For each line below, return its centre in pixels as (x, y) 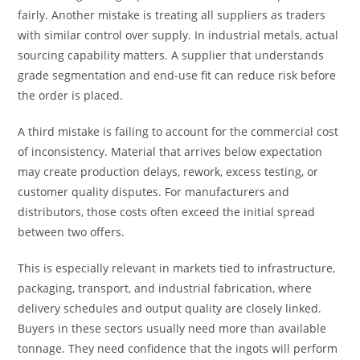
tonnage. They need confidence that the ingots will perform (178, 348)
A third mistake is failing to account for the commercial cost (178, 131)
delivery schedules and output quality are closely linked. (170, 308)
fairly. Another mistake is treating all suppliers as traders (172, 15)
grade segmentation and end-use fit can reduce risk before (177, 75)
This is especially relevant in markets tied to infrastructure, (177, 268)
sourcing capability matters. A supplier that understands (171, 55)
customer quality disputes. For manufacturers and (154, 192)
